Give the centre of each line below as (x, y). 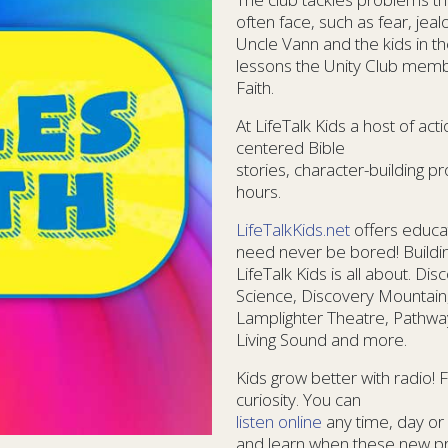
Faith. (255, 87)
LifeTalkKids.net (293, 229)
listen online (279, 421)
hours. (258, 191)
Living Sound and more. (321, 339)
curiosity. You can (298, 399)
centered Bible (290, 147)
